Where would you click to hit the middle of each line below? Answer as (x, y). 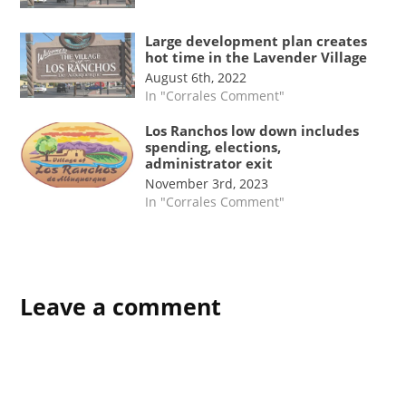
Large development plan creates (256, 40)
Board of (234, 298)
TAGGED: (230, 275)
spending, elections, (213, 146)
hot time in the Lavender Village (256, 57)
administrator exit (209, 163)
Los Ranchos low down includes (252, 130)
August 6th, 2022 (196, 78)
